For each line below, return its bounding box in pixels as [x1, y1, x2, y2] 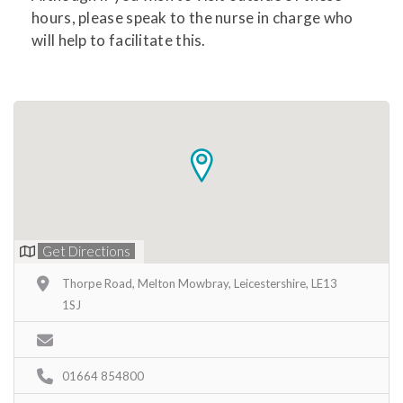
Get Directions [42, 242, 130, 259]
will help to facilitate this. [31, 30, 206, 49]
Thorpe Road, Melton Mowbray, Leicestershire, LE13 [62, 275, 337, 291]
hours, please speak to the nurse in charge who [31, 7, 354, 27]
